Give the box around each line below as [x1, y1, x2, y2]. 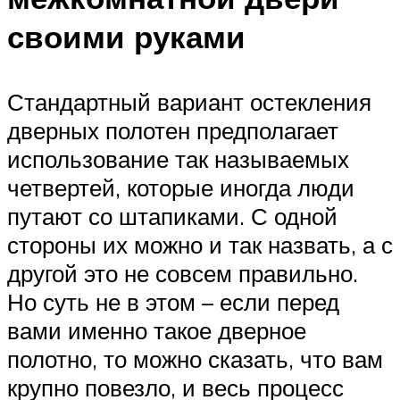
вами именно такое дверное [7, 315, 306, 345]
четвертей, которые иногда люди [7, 172, 354, 202]
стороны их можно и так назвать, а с [7, 229, 393, 259]
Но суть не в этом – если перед [7, 287, 339, 316]
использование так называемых [7, 144, 349, 173]
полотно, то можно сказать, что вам [7, 344, 383, 373]
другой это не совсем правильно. [7, 258, 358, 287]
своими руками [7, 16, 246, 56]
